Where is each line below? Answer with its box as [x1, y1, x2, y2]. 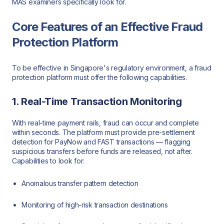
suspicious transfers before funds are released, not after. [12, 147, 192, 156]
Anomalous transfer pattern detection [21, 178, 138, 187]
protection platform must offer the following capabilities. [12, 72, 187, 81]
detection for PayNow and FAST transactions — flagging [12, 137, 191, 146]
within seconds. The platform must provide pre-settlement [12, 128, 195, 137]
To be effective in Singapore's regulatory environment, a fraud [12, 63, 211, 72]
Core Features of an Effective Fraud [12, 19, 203, 34]
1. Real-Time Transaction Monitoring [12, 95, 182, 107]
